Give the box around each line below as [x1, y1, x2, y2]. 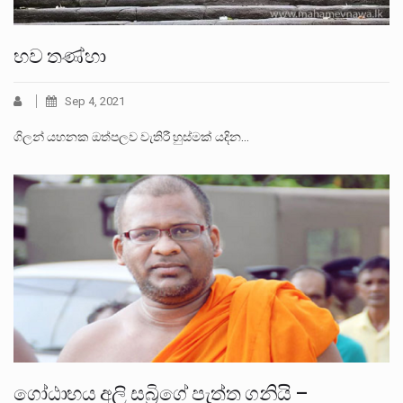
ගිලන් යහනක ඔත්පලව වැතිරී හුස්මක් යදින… [13, 129, 249, 144]
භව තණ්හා [13, 44, 106, 67]
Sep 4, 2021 [65, 94, 125, 108]
